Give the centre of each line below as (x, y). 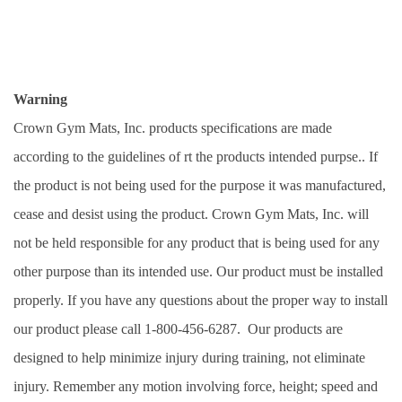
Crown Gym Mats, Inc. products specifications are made (173, 127)
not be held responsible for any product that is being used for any (197, 242)
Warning (40, 99)
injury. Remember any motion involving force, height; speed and (196, 386)
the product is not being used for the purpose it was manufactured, (200, 185)
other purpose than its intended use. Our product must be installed (198, 271)
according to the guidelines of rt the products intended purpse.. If (196, 156)
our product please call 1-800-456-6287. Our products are (178, 328)
